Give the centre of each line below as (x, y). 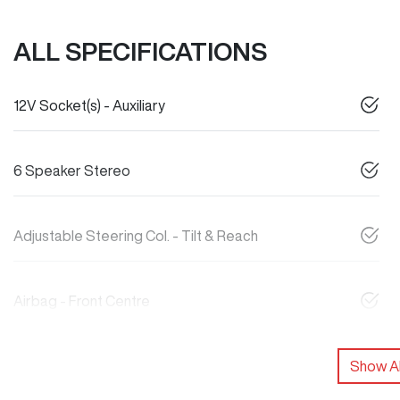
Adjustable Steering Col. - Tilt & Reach (136, 235)
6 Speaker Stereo (72, 170)
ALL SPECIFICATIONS (140, 51)
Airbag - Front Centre (82, 300)
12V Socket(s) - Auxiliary (89, 105)
